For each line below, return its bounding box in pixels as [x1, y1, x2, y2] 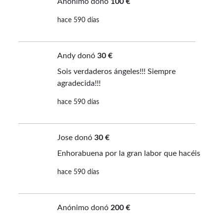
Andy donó [57, 52, 97, 60]
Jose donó [57, 134, 94, 142]
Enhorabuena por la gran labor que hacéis [57, 149, 200, 158]
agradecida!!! [57, 79, 101, 88]
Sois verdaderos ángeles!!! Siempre [57, 68, 176, 76]
